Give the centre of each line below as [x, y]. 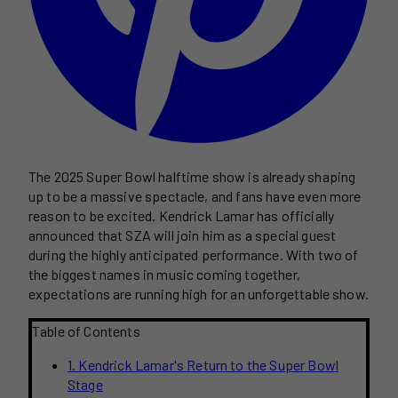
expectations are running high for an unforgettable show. [199, 293]
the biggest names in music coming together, [164, 274]
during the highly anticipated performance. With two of [194, 254]
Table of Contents [86, 330]
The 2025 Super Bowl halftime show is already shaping [192, 176]
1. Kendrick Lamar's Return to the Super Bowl [203, 364]
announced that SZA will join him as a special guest [183, 235]
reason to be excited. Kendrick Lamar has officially [182, 215]
